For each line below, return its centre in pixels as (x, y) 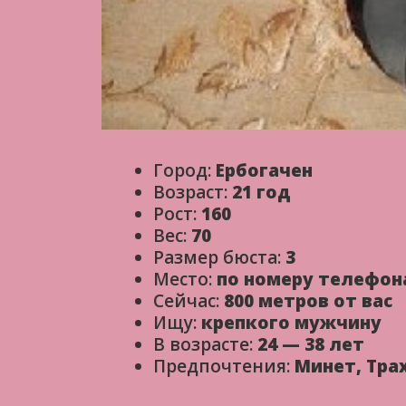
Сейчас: (188, 301)
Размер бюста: (219, 258)
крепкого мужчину (291, 323)
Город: (184, 171)
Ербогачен (264, 171)
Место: (185, 280)
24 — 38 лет (311, 345)
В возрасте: (205, 345)
